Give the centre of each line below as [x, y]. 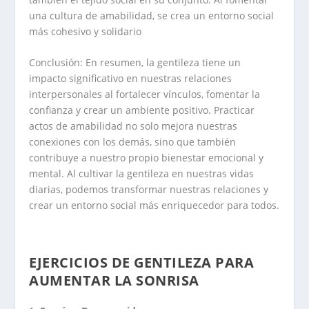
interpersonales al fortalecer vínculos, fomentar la [145, 94]
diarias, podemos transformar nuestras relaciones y [149, 190]
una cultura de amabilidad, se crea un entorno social [152, 15]
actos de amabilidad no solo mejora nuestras [133, 126]
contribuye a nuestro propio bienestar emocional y [147, 158]
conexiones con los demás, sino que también [133, 142]
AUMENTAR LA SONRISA [114, 280]
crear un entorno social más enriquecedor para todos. [154, 206]
